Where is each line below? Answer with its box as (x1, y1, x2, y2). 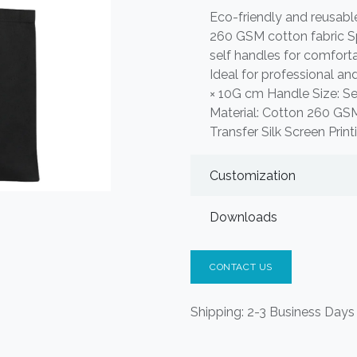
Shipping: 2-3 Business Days (190, 304, 355, 320)
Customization (210, 167, 296, 183)
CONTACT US (210, 261, 273, 273)
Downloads (210, 209, 277, 225)
